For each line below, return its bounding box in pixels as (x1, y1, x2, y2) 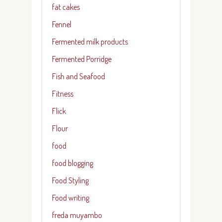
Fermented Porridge (52, 54, 111, 64)
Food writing (52, 192, 89, 203)
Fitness (52, 88, 73, 99)
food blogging (52, 158, 93, 168)
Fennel (52, 19, 71, 29)
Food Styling (52, 175, 89, 185)
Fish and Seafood (52, 71, 105, 81)
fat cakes (52, 1, 80, 12)
